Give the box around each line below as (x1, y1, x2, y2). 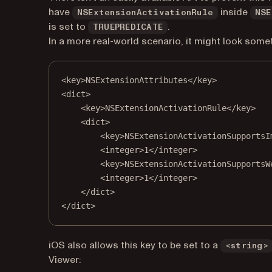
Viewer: (49, 253, 81, 267)
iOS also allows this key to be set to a (49, 239, 220, 252)
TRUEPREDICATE (93, 23, 163, 32)
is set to (49, 20, 88, 33)
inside (218, 5, 250, 19)
